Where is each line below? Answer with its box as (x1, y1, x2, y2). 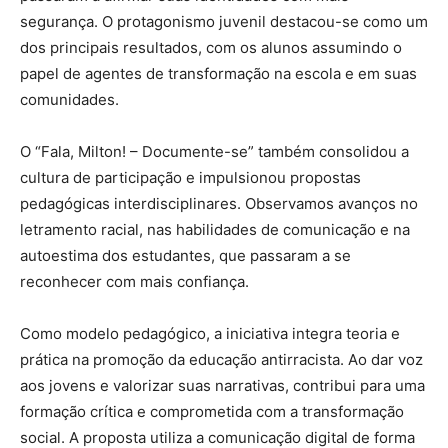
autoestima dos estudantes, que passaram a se (20, 246, 351, 266)
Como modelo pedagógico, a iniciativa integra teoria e (20, 324, 400, 344)
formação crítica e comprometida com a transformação (20, 402, 404, 422)
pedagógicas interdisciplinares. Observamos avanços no (20, 194, 418, 214)
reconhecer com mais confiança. (20, 272, 249, 292)
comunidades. (20, 90, 119, 110)
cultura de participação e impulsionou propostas (20, 168, 361, 188)
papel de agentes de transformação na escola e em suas (20, 64, 417, 84)
